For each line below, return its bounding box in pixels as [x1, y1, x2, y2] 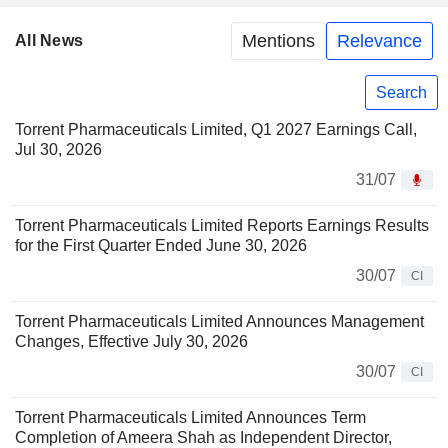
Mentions [242, 30, 315, 51]
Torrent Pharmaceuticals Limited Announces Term [15, 409, 366, 427]
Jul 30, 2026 [15, 141, 102, 159]
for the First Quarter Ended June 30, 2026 [15, 237, 307, 255]
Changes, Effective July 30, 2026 [15, 333, 248, 351]
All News [15, 32, 84, 50]
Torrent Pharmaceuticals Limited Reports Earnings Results [15, 217, 429, 235]
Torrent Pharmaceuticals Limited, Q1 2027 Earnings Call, [15, 121, 417, 139]
